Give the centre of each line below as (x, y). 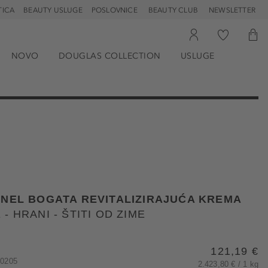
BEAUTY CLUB (173, 10)
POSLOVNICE (114, 10)
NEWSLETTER (232, 10)
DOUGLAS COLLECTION (109, 56)
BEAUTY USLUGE (53, 10)
